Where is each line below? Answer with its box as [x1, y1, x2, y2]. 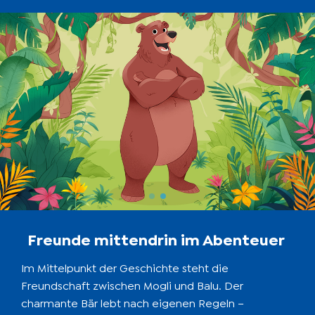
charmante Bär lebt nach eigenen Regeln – [21, 297, 244, 309]
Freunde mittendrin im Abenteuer [27, 232, 288, 248]
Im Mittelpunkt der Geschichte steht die [21, 262, 229, 274]
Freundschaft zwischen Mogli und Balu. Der [21, 280, 243, 292]
